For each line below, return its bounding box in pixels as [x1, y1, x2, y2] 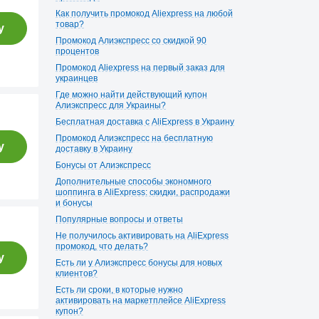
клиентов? [56, 268, 98, 278]
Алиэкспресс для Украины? [56, 100, 166, 110]
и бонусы [56, 198, 93, 208]
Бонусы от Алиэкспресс [56, 160, 151, 170]
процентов [56, 46, 99, 56]
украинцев [56, 73, 98, 83]
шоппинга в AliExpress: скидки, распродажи [56, 187, 230, 197]
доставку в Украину [56, 144, 132, 154]
